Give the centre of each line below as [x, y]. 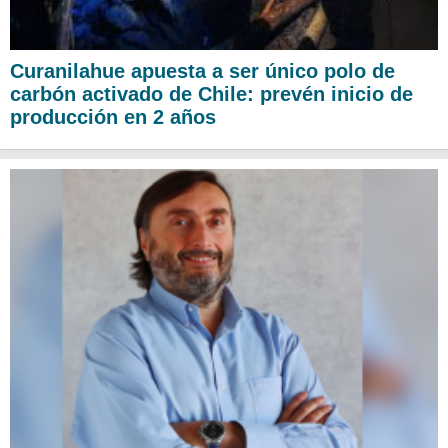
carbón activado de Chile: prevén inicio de [211, 94]
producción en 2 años [113, 117]
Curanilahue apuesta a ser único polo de [202, 71]
